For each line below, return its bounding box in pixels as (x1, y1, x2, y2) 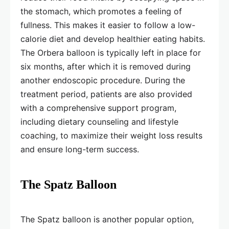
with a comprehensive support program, (20, 103, 176, 113)
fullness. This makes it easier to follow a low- (20, 20, 195, 31)
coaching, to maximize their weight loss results (20, 130, 202, 141)
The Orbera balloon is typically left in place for (20, 48, 201, 58)
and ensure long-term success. (20, 144, 139, 155)
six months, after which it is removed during (20, 61, 191, 72)
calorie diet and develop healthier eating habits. (20, 34, 205, 44)
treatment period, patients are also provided (20, 89, 192, 100)
